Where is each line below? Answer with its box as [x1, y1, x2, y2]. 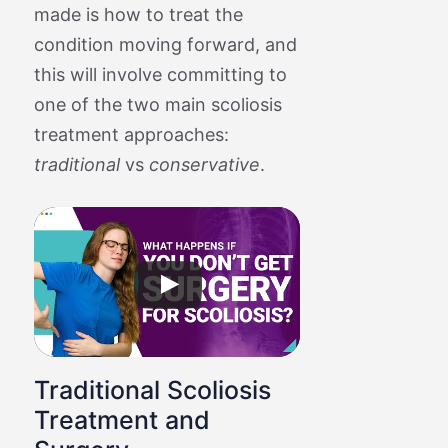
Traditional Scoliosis [33, 374, 271, 405]
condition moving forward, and [33, 33, 297, 55]
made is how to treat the [33, 3, 243, 25]
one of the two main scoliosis [33, 93, 282, 115]
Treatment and [33, 404, 210, 435]
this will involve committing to [33, 63, 287, 85]
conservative [148, 153, 260, 175]
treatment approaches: [33, 123, 229, 145]
